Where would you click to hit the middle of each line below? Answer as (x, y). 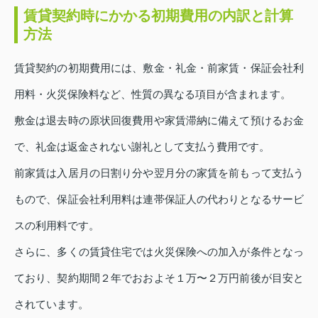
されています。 (51, 304)
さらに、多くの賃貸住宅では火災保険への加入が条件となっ (159, 251)
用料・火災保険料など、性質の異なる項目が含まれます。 (153, 94)
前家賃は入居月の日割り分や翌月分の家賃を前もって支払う (159, 172)
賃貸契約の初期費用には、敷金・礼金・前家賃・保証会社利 (159, 67)
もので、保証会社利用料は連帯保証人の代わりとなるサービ (159, 199)
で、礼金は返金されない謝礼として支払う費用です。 (142, 146)
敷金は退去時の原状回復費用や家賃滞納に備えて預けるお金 (159, 120)
